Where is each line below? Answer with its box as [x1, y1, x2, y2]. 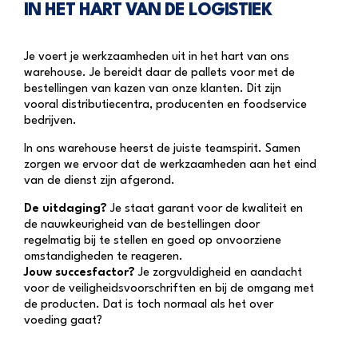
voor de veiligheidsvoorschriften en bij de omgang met [24, 283, 314, 296]
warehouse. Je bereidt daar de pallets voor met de [24, 67, 295, 80]
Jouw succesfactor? [24, 267, 135, 280]
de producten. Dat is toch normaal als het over [24, 299, 273, 312]
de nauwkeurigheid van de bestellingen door [24, 219, 260, 232]
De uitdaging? [24, 203, 107, 216]
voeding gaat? [24, 315, 102, 328]
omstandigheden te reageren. [24, 251, 183, 264]
